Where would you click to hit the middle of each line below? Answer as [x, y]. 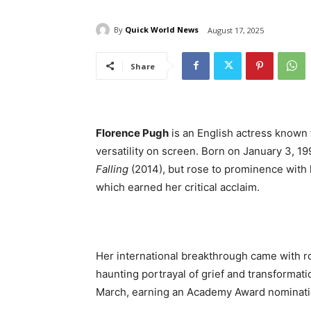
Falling [112, 169]
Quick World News [162, 30]
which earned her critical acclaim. [178, 187]
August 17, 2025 [236, 30]
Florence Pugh [132, 133]
